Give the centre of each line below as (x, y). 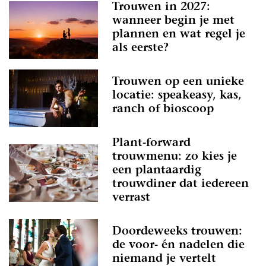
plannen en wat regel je (179, 34)
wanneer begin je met (173, 21)
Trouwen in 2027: (161, 7)
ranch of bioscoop (163, 109)
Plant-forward (151, 143)
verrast (131, 198)
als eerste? (140, 48)
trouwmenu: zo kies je (175, 157)
